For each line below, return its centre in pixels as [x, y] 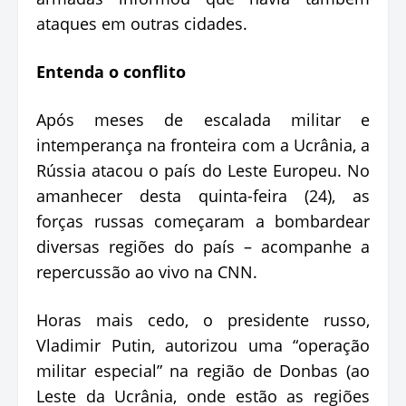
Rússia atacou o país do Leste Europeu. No [203, 170]
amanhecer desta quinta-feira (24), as [203, 195]
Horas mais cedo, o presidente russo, [203, 319]
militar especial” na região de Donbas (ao [203, 370]
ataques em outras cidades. [142, 23]
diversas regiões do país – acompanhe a [203, 246]
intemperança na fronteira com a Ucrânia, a [203, 145]
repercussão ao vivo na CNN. [147, 271]
